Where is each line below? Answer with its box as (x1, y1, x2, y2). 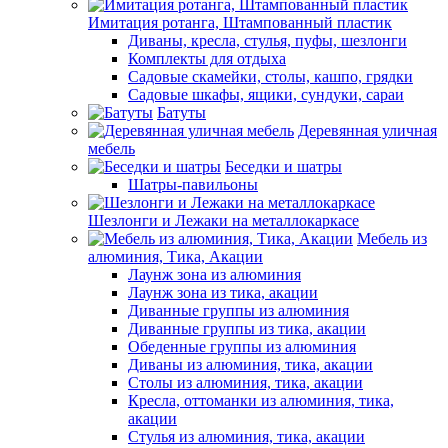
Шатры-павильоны (128, 176, 258, 193)
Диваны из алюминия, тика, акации (128, 356, 373, 373)
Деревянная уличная (298, 122, 437, 139)
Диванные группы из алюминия (128, 302, 349, 319)
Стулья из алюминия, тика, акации (128, 428, 365, 445)
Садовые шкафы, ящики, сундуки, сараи (128, 86, 404, 103)
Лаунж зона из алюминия (128, 266, 301, 283)
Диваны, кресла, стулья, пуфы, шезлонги (128, 32, 407, 49)
